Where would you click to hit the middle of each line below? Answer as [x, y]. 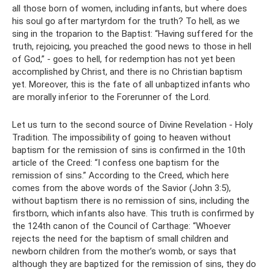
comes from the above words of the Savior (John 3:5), [121, 188]
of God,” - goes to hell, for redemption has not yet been [124, 59]
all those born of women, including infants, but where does [130, 8]
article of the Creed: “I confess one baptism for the [116, 163]
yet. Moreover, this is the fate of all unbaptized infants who [131, 84]
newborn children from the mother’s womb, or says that [124, 251]
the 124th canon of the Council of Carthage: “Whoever [121, 226]
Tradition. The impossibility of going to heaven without [121, 137]
